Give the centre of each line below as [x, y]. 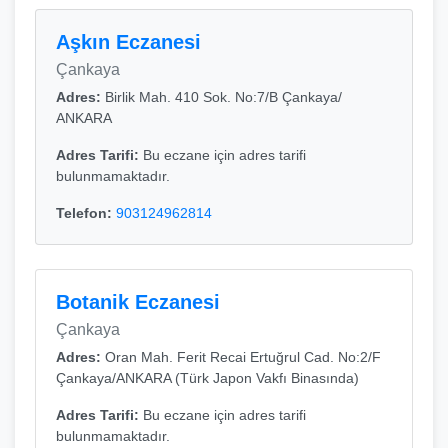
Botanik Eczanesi [138, 302]
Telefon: [86, 213]
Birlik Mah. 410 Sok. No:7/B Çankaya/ [223, 97]
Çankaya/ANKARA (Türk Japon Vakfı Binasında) [207, 378]
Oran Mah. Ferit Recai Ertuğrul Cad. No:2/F [243, 357]
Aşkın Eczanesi [128, 42]
